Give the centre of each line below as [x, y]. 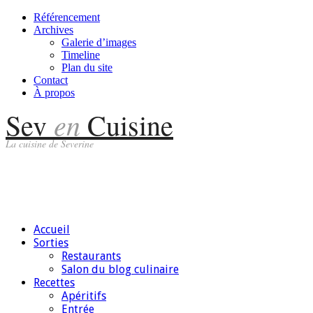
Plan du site [87, 67]
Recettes [54, 283]
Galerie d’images [99, 42]
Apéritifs [84, 296]
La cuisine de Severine [50, 144]
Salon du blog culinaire [120, 269]
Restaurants [91, 256]
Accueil [52, 230]
